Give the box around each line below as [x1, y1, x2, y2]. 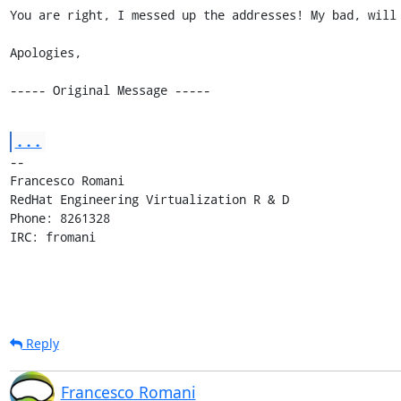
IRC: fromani [9, 227, 96, 245]
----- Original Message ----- [9, 81, 210, 98]
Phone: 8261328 [9, 209, 110, 226]
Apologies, [9, 43, 81, 61]
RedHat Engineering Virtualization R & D [9, 190, 289, 208]
